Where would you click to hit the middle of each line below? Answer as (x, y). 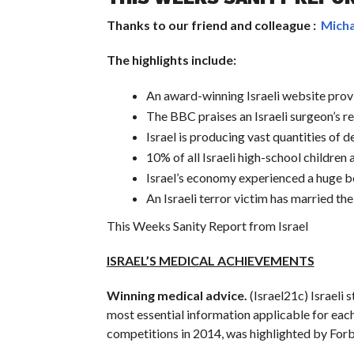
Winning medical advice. (178, 295)
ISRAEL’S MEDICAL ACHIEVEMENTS (210, 260)
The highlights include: (171, 59)
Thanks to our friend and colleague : (213, 24)
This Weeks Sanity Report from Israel (207, 225)
